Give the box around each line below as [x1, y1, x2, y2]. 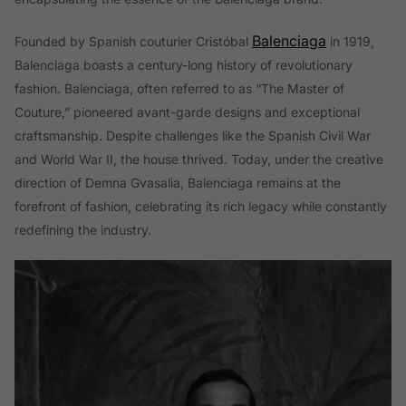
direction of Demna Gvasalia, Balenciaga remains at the [14, 174, 341, 190]
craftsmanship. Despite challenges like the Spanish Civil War [14, 127, 371, 143]
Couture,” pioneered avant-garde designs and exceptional [14, 103, 360, 120]
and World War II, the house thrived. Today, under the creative [14, 150, 383, 167]
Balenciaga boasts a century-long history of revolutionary [14, 56, 353, 72]
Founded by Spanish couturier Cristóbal [14, 33, 252, 49]
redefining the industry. [14, 221, 151, 237]
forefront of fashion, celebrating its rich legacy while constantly [14, 198, 387, 214]
